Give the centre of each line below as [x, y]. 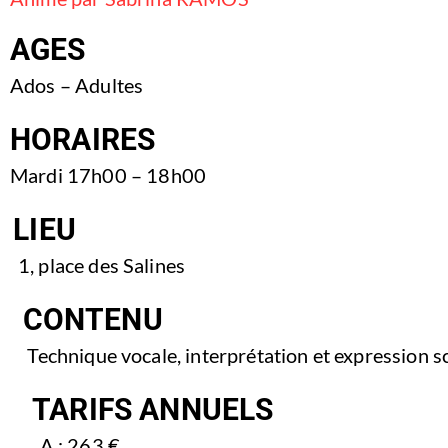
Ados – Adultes [77, 85]
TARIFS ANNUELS [153, 409]
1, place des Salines [101, 265]
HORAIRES [83, 139]
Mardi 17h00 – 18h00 [108, 175]
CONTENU [92, 319]
